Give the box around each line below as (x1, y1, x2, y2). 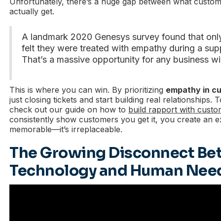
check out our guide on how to (9, 104, 129, 114)
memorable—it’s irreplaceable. (9, 124, 123, 134)
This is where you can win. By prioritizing (9, 84, 166, 95)
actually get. (9, 6, 55, 16)
